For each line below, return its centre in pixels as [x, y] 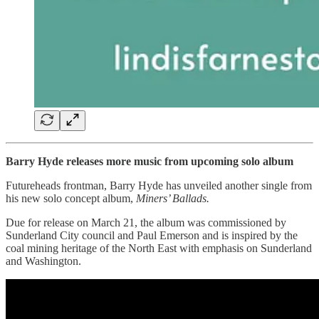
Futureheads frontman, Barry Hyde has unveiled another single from [159, 185]
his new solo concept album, [71, 198]
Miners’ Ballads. [173, 198]
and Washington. [43, 261]
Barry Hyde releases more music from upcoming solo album [150, 161]
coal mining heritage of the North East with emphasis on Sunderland [159, 248]
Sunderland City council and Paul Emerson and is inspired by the [152, 235]
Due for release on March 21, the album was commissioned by [146, 222]
